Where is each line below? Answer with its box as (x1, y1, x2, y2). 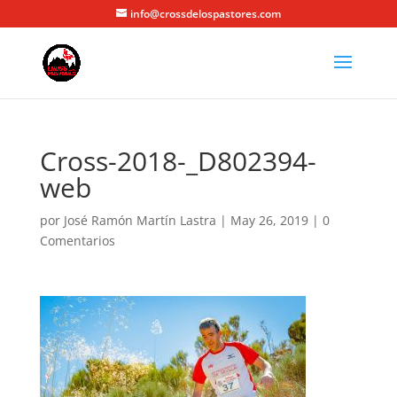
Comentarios (39, 232, 115, 249)
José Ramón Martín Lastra (63, 212, 216, 229)
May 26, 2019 (230, 212, 308, 229)
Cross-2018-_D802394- (39, 143, 316, 179)
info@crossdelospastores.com (129, 6, 281, 21)
